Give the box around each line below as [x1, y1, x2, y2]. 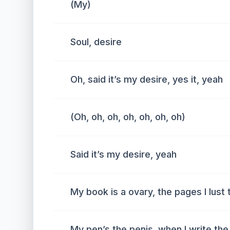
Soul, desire [70, 36, 122, 47]
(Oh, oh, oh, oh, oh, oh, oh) [70, 111, 185, 122]
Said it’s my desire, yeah [70, 149, 177, 160]
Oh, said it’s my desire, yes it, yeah [70, 74, 223, 85]
